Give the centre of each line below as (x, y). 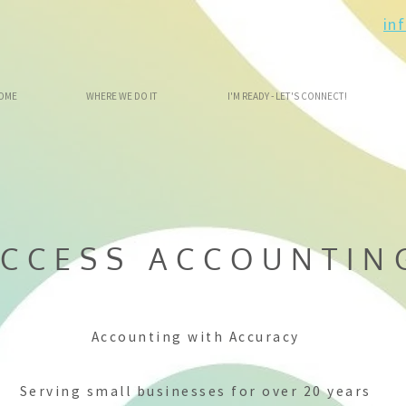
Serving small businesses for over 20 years (195, 391)
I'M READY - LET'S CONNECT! (287, 96)
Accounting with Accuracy (195, 336)
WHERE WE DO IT (122, 96)
